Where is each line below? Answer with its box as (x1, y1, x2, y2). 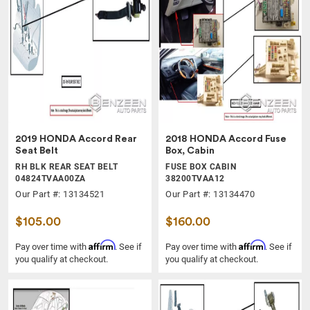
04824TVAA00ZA (15, 173, 86, 183)
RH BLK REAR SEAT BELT (15, 161, 118, 172)
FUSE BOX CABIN (165, 161, 236, 172)
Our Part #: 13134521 (15, 188, 104, 199)
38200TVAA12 (165, 173, 225, 183)
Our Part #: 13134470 (165, 188, 255, 199)
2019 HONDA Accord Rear (15, 134, 137, 144)
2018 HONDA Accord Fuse (165, 134, 286, 144)
